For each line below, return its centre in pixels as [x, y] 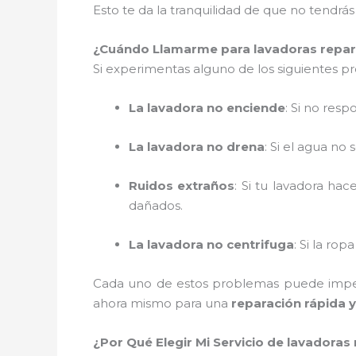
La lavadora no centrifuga [211, 244]
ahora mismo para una [162, 303]
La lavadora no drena [197, 146]
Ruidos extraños [182, 185]
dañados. [156, 205]
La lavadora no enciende [207, 107]
